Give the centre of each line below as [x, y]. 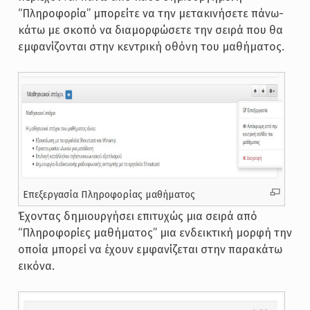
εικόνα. [36, 266]
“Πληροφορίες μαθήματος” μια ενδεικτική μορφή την [155, 233]
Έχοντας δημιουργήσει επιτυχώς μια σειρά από [137, 217]
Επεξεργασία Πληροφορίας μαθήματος [109, 195]
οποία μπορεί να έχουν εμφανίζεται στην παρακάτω [150, 250]
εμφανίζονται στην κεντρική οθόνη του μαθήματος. [151, 47]
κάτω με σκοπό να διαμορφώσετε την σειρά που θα [150, 30]
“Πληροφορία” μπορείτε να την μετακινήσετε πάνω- [151, 14]
